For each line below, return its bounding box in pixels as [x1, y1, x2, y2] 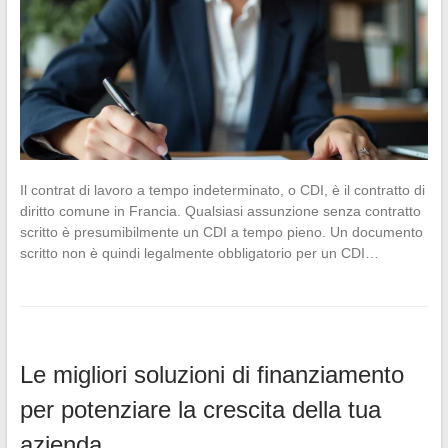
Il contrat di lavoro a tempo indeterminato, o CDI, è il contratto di [19, 181, 425, 198]
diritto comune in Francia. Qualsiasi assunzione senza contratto [19, 202, 421, 219]
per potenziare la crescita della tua [19, 395, 381, 423]
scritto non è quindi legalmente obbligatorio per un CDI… [19, 244, 379, 261]
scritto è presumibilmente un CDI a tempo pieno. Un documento [19, 223, 423, 240]
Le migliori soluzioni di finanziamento [19, 360, 404, 388]
